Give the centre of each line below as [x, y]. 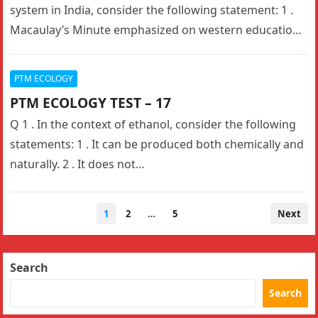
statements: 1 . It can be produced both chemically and [157, 144]
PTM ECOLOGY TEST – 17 [91, 103]
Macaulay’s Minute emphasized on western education [155, 30]
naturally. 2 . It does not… [78, 164]
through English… [58, 50]
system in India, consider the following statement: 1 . [152, 10]
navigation [41, 229]
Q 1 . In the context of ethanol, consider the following [153, 124]
